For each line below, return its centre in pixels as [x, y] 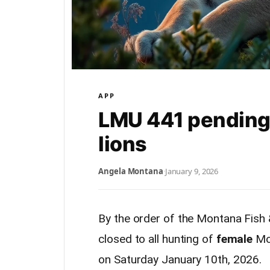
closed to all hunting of [157, 239]
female [236, 239]
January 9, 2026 [192, 171]
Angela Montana [131, 171]
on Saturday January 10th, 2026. [180, 259]
